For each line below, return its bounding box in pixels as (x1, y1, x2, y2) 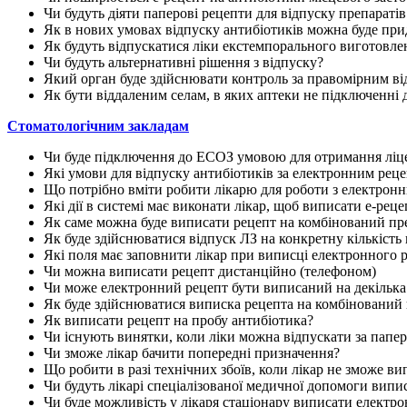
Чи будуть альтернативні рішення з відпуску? (44, 54, 323, 70)
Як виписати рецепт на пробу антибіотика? (44, 312, 313, 328)
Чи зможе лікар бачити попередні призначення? (44, 344, 340, 361)
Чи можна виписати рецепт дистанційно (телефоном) (44, 263, 376, 279)
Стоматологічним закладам (7, 117, 189, 134)
